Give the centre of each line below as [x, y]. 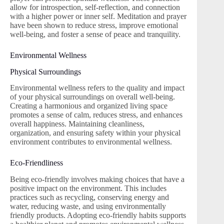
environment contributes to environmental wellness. [91, 142]
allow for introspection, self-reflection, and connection [95, 7]
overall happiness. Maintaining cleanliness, [77, 124]
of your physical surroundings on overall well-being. [92, 97]
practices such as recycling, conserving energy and [89, 197]
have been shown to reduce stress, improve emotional [94, 25]
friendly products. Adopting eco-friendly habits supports [98, 215]
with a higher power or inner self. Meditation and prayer [98, 16]
